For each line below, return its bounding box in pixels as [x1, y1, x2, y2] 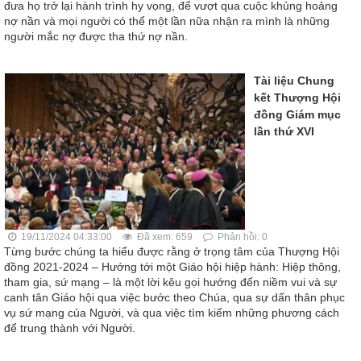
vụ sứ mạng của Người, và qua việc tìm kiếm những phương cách [4, 305, 339, 319]
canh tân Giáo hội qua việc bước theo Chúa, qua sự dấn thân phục [4, 290, 345, 304]
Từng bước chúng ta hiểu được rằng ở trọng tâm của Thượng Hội [4, 244, 339, 258]
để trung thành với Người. [4, 321, 135, 334]
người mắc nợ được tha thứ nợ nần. [4, 30, 188, 44]
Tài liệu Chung [254, 74, 334, 88]
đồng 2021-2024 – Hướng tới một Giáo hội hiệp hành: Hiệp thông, [4, 259, 341, 273]
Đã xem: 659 [135, 230, 193, 243]
